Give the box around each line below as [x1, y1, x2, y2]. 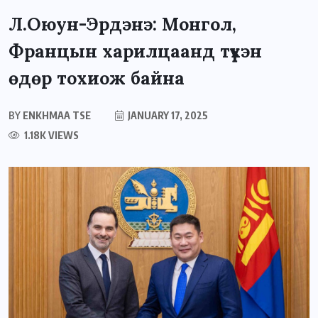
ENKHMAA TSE [21, 109, 91, 121]
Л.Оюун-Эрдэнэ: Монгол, [9, 12, 236, 35]
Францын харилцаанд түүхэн [9, 39, 262, 62]
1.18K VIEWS [22, 128, 79, 141]
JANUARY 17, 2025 [126, 109, 208, 121]
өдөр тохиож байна [9, 66, 185, 89]
